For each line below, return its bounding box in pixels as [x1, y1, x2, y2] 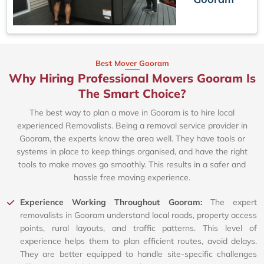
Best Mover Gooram [95, 58, 169, 68]
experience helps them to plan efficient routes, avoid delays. [20, 236, 257, 247]
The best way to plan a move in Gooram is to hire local [29, 107, 235, 118]
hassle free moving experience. [74, 172, 190, 183]
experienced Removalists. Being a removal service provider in [16, 120, 247, 131]
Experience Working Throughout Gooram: [20, 197, 210, 208]
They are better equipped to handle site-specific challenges [20, 249, 257, 260]
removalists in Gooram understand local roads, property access [20, 210, 257, 221]
